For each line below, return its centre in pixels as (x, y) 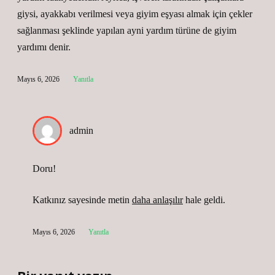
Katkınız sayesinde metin (82, 200)
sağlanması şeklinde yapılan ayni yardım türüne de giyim (127, 30)
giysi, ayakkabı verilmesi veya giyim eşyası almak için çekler (135, 14)
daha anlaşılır (157, 200)
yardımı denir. (44, 47)
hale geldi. (204, 200)
